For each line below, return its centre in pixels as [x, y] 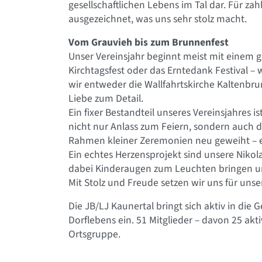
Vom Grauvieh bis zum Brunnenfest [149, 42]
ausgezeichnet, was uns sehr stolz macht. [158, 19]
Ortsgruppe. [94, 234]
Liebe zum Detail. [106, 99]
